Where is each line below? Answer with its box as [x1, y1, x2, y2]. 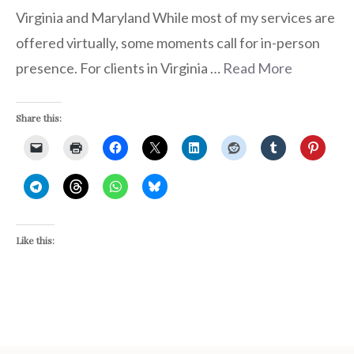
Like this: [16, 233, 55, 247]
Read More [223, 58, 292, 77]
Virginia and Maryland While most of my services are [16, 8, 335, 26]
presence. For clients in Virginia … [16, 58, 223, 77]
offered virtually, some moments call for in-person [16, 33, 320, 51]
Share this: [16, 111, 62, 124]
